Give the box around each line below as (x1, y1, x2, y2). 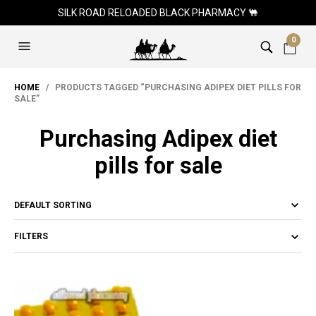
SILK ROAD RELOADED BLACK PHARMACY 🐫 (58, 7, 258, 18)
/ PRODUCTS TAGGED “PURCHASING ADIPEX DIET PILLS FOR (39, 83, 301, 92)
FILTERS (14, 231, 48, 241)
